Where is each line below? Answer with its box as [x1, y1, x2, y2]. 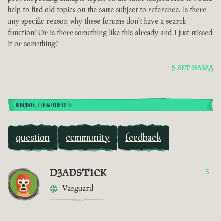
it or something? [8, 40, 58, 49]
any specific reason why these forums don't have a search [8, 17, 186, 26]
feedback [125, 132, 161, 144]
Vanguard [62, 184, 93, 193]
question [16, 132, 50, 144]
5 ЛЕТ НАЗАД [172, 65, 213, 72]
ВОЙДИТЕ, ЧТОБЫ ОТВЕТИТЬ [16, 103, 72, 109]
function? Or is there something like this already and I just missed [8, 29, 212, 37]
